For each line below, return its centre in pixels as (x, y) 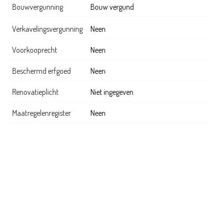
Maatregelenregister (42, 113)
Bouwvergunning (38, 7)
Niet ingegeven (112, 92)
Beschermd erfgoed (42, 71)
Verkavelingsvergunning (47, 29)
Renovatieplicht (35, 92)
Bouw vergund (112, 7)
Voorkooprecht (35, 50)
